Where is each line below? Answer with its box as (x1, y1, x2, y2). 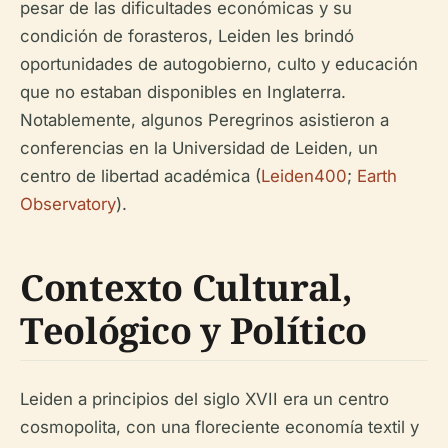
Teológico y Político (20, 305, 367, 355)
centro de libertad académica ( (20, 165, 261, 186)
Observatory (20, 193, 116, 214)
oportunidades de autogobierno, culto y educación (20, 53, 418, 74)
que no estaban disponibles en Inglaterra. (20, 81, 346, 102)
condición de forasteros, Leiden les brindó (20, 25, 354, 46)
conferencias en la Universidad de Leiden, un (20, 137, 378, 158)
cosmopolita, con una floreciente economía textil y (20, 416, 419, 437)
